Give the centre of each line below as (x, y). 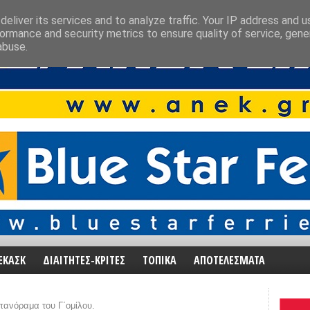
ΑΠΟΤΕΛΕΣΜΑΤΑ (229, 260)
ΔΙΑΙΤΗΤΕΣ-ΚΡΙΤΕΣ (84, 260)
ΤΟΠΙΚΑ (159, 260)
